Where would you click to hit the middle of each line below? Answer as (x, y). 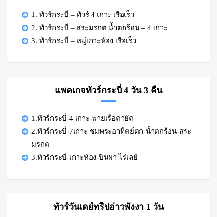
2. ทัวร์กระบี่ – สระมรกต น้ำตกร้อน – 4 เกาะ (100, 28)
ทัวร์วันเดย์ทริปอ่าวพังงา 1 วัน (108, 207)
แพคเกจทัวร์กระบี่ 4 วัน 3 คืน (108, 90)
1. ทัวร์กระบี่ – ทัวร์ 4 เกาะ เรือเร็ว (83, 15)
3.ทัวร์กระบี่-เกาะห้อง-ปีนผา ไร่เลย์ (85, 157)
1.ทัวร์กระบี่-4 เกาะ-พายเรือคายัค (83, 118)
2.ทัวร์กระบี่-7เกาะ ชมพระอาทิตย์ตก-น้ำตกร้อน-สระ (111, 131)
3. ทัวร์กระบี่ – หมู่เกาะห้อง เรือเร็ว (84, 41)
